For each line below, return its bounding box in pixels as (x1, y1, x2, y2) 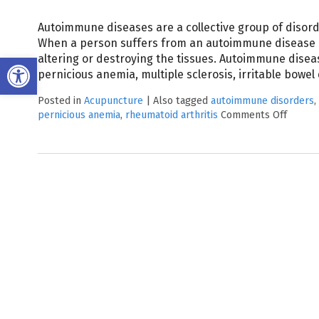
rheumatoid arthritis (125, 109, 218, 122)
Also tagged (152, 95, 211, 108)
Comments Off (220, 109, 287, 122)
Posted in (37, 95, 84, 108)
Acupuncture (83, 95, 143, 108)
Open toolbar (6, 50, 85, 78)
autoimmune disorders (210, 95, 314, 108)
